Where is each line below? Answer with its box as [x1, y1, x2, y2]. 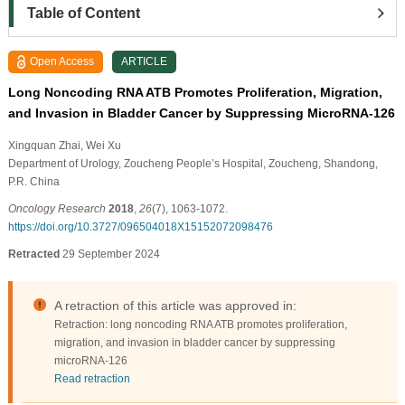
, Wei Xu [80, 138, 121, 152]
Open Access [30, 54, 95, 68]
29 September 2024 [59, 247, 160, 260]
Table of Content [26, 5, 140, 21]
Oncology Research [7, 202, 106, 215]
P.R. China [7, 174, 60, 188]
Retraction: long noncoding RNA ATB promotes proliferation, [53, 317, 347, 331]
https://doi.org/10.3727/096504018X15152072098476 [7, 220, 273, 233]
